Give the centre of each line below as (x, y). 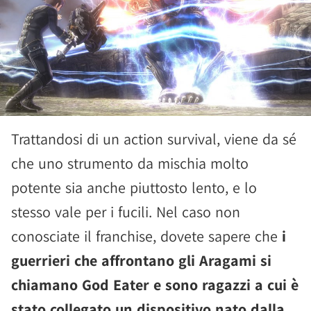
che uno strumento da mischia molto (130, 163)
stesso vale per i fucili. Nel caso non (126, 212)
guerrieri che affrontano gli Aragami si (141, 260)
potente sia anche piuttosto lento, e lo (134, 187)
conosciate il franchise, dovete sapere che (146, 236)
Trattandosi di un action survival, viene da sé (154, 139)
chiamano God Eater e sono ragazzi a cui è (155, 285)
